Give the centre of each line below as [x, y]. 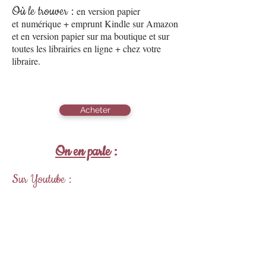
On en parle [83, 152]
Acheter [95, 110]
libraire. [28, 61]
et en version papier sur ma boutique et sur [91, 36]
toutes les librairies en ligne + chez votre [86, 48]
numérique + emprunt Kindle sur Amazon [100, 23]
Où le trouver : [44, 12]
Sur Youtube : [42, 180]
